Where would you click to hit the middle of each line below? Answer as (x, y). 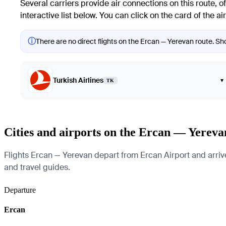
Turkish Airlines (78, 80)
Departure (20, 190)
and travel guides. (37, 167)
